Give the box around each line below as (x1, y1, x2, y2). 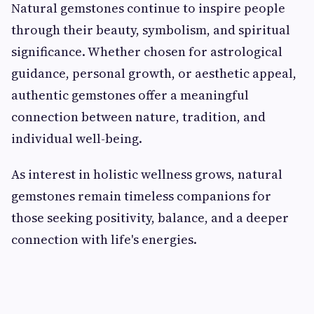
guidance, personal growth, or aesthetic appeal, (11, 64, 296, 83)
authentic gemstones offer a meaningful (11, 86, 249, 104)
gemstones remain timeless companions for (11, 187, 271, 205)
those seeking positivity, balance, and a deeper (11, 209, 289, 227)
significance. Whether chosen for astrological (11, 43, 282, 61)
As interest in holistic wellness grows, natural (11, 165, 282, 184)
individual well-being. (11, 130, 142, 148)
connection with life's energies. (11, 231, 197, 249)
